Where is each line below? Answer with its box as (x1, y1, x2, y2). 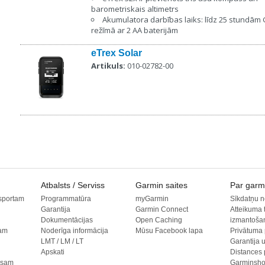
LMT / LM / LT (41, 237, 83, 245)
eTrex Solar (91, 48, 142, 58)
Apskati (41, 248, 64, 256)
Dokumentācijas (41, 216, 93, 224)
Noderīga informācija (41, 227, 108, 235)
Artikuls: (91, 60, 125, 71)
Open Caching (135, 216, 182, 224)
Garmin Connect (135, 205, 188, 214)
